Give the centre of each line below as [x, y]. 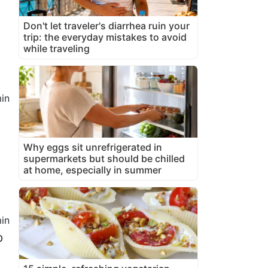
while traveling [57, 48]
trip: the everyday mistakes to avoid [105, 37]
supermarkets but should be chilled [104, 158]
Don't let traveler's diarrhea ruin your [106, 25]
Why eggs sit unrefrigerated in [93, 147]
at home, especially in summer [92, 170]
